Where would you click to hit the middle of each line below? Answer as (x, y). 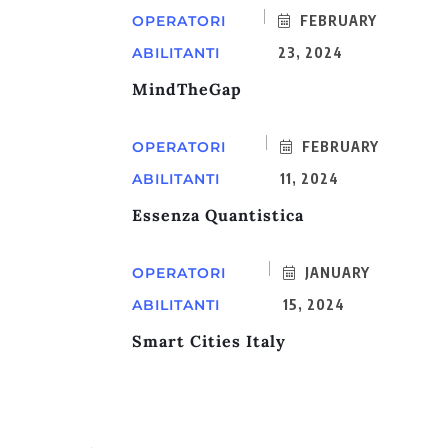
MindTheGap (187, 89)
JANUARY (335, 273)
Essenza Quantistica (218, 215)
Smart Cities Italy (209, 341)
